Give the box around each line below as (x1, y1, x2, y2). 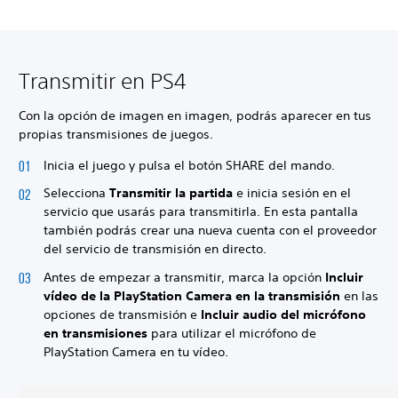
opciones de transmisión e (44, 306, 201, 322)
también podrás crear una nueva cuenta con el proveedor (44, 222, 377, 238)
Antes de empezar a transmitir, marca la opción (44, 268, 325, 285)
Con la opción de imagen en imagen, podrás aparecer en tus (19, 107, 371, 123)
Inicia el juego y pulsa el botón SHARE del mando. (44, 156, 335, 173)
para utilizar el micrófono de (147, 324, 316, 341)
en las (340, 287, 378, 304)
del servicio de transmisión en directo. (44, 241, 267, 257)
